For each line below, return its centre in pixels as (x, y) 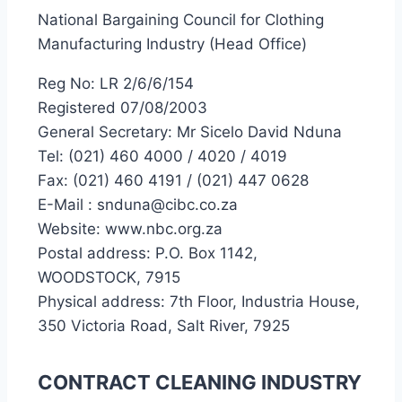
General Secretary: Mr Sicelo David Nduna (190, 132)
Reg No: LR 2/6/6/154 (116, 83)
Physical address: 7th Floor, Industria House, (199, 301)
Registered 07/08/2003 (122, 108)
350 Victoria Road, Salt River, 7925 (164, 326)
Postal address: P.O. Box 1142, (148, 253)
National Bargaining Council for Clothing (181, 20)
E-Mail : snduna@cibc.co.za (138, 205)
